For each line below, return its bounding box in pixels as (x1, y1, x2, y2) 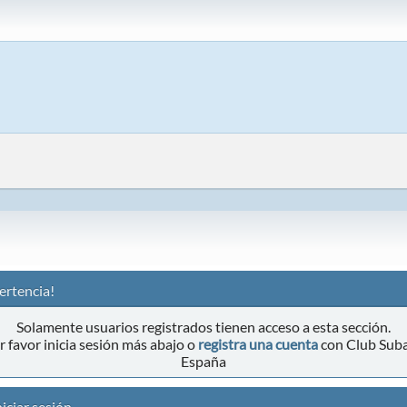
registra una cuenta (198, 335, 319, 352)
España (180, 352, 226, 370)
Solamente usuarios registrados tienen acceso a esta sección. (15, 318, 391, 335)
